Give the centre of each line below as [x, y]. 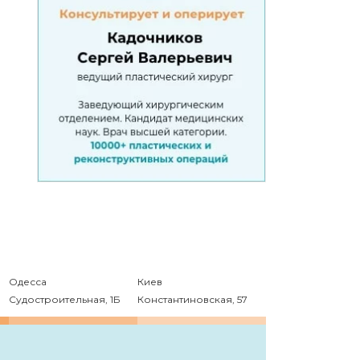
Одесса [28, 282]
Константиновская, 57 [192, 299]
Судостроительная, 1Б [65, 299]
